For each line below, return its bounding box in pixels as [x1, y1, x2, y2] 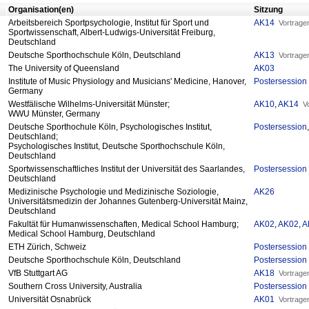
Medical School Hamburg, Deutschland [8, 229, 155, 239]
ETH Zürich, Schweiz [8, 242, 86, 252]
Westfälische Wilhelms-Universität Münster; [8, 99, 170, 110]
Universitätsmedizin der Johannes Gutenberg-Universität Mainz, [8, 197, 248, 207]
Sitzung [254, 5, 283, 15]
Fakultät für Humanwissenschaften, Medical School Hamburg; [8, 219, 239, 230]
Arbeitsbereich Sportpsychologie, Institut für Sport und [8, 18, 209, 28]
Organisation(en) [8, 5, 74, 15]
